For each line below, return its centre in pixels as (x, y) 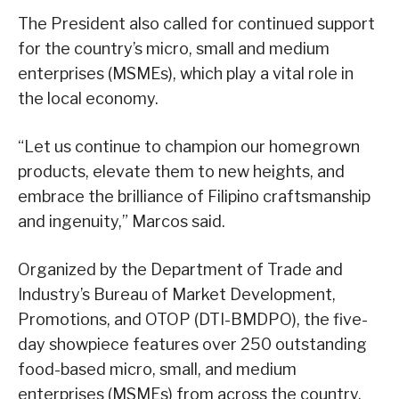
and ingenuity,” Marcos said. (122, 222)
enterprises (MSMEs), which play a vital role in (186, 74)
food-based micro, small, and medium (157, 370)
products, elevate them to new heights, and (181, 172)
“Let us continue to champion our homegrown (189, 147)
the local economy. (88, 99)
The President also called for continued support (196, 24)
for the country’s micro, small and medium (174, 49)
